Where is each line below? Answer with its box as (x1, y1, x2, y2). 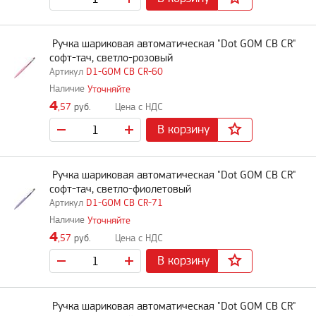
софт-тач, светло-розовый (49, 52, 173, 64)
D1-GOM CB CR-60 (86, 67, 163, 77)
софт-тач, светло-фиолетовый (49, 183, 191, 195)
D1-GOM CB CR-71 (86, 198, 163, 208)
